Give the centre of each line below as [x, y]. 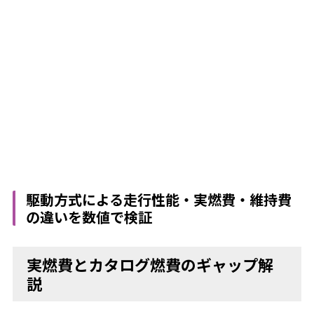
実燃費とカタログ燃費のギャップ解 [150, 264]
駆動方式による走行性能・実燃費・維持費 [159, 199]
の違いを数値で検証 [89, 217]
